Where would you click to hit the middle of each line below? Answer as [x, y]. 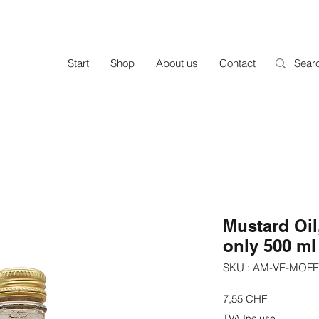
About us [177, 63]
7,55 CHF [245, 299]
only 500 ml [270, 246]
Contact [237, 63]
